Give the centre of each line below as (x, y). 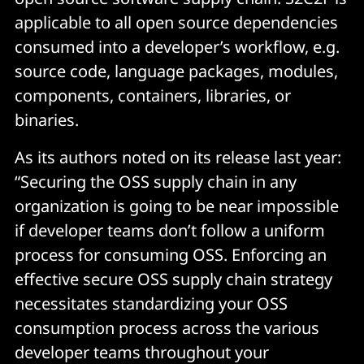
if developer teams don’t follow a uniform (170, 230)
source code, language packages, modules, (176, 71)
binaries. (47, 119)
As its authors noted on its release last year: (178, 157)
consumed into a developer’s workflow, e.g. (177, 46)
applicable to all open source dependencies (176, 22)
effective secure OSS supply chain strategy (173, 279)
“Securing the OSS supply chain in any (156, 181)
